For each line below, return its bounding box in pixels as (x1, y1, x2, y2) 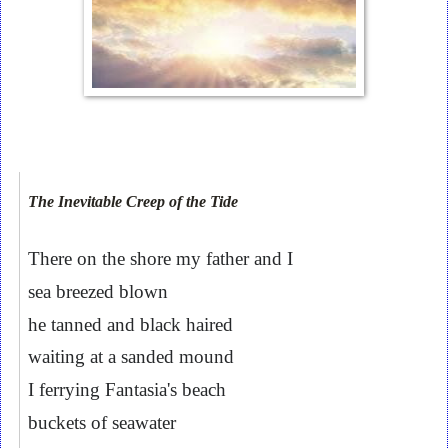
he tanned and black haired (28, 313, 233, 335)
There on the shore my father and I (28, 248, 293, 270)
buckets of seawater (28, 411, 176, 433)
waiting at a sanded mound (28, 346, 239, 368)
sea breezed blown (28, 280, 168, 302)
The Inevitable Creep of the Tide (28, 193, 242, 211)
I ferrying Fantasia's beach (28, 378, 226, 400)
